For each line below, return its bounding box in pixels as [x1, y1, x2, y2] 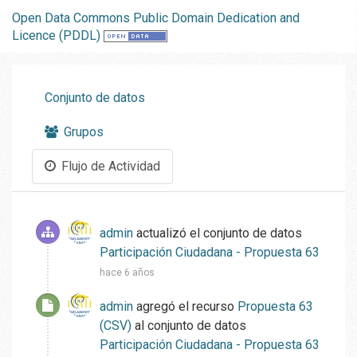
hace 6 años [100, 266, 155, 278]
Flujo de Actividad [58, 158, 160, 174]
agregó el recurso [133, 298, 237, 314]
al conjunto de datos [131, 317, 246, 333]
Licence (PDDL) [12, 27, 100, 43]
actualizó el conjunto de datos [133, 225, 302, 241]
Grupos [61, 124, 104, 139]
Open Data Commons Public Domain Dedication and [12, 10, 300, 25]
